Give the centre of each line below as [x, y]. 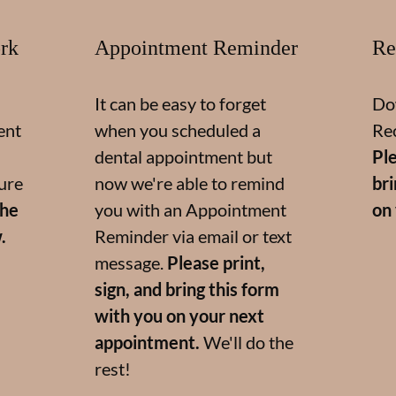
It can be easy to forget [180, 104]
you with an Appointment [190, 210]
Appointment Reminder [196, 48]
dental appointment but [183, 157]
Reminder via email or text [193, 236]
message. [129, 263]
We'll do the [248, 343]
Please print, [216, 263]
